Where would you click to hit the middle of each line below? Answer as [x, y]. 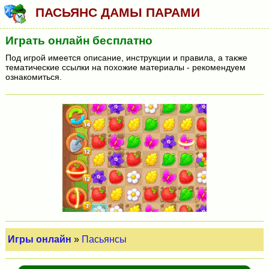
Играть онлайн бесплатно [79, 40]
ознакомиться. [33, 77]
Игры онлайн [40, 240]
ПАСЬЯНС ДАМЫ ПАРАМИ [118, 13]
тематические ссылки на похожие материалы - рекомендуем [125, 67]
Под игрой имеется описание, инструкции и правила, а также [126, 57]
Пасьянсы [104, 240]
